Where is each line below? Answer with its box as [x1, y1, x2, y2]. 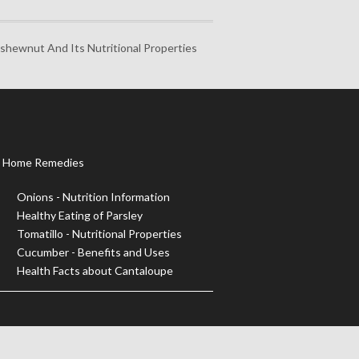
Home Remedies [2, 155, 85, 170]
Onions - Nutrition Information [17, 190, 170, 204]
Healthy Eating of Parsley [17, 208, 143, 223]
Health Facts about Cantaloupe [17, 264, 173, 278]
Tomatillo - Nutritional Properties [17, 227, 182, 241]
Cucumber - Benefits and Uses [17, 245, 170, 260]
